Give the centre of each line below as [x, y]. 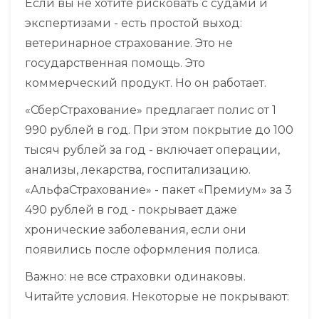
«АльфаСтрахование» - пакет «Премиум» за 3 [158, 189]
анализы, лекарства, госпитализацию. [138, 169]
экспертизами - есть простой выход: [134, 23]
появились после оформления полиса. [142, 249]
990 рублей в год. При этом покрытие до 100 [159, 130]
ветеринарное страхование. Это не [129, 43]
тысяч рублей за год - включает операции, [152, 150]
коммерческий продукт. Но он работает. [146, 83]
